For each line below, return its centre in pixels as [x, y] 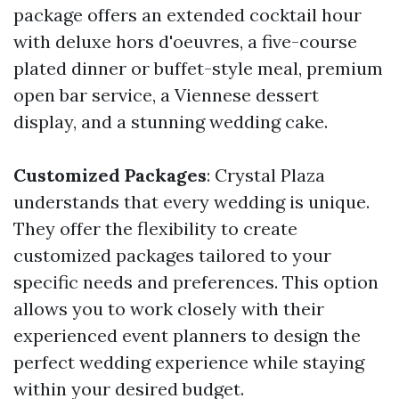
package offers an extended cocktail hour [187, 15]
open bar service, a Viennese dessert [166, 95]
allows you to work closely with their [169, 309]
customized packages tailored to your [172, 255]
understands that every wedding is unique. [191, 202]
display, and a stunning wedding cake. [171, 122]
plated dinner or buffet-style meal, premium [198, 68]
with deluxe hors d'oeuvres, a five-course [185, 41]
